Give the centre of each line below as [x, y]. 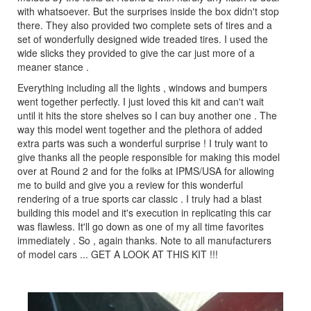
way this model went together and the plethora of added [140, 129]
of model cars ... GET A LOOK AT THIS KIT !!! [118, 254]
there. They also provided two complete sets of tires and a [145, 25]
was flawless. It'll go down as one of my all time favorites [141, 226]
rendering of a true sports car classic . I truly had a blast [140, 198]
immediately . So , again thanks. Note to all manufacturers [144, 240]
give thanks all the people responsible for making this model [149, 157]
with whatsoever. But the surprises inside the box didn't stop [148, 11]
